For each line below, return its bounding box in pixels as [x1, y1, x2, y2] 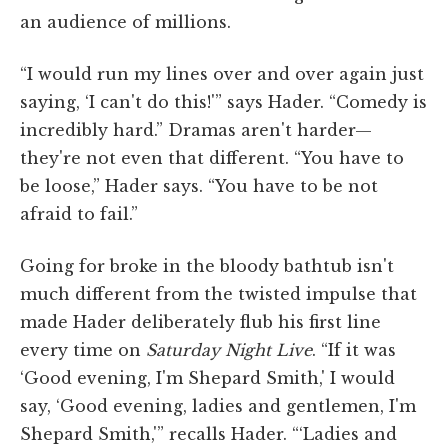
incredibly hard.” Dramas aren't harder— [20, 119, 372, 140]
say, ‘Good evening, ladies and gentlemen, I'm [20, 395, 416, 416]
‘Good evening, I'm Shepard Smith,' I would [20, 367, 395, 388]
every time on [20, 339, 146, 360]
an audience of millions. [20, 11, 231, 32]
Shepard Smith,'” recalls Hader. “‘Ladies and [20, 423, 397, 444]
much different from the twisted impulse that [20, 283, 417, 304]
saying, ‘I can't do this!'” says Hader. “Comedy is [20, 91, 427, 112]
